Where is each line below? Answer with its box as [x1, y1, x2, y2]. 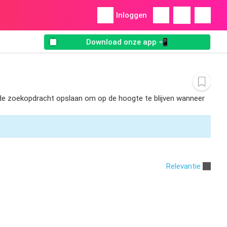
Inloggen [116, 11, 147, 20]
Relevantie [166, 161, 201, 171]
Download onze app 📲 [86, 37, 168, 47]
